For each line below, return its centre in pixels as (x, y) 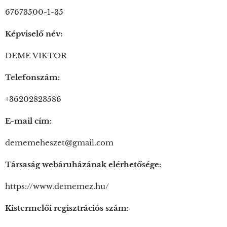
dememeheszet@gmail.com (59, 143)
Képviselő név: (34, 34)
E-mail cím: (28, 121)
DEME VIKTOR (36, 55)
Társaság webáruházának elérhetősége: (83, 164)
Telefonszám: (32, 77)
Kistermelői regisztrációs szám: (67, 208)
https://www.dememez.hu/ (57, 186)
